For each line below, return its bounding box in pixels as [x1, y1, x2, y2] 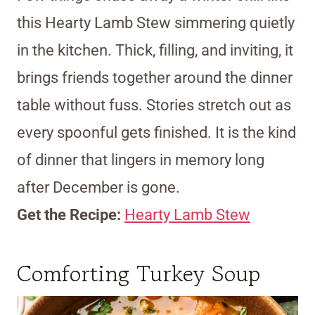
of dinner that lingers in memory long [17, 151, 264, 169]
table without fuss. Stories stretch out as [17, 96, 291, 115]
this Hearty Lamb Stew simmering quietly [17, 14, 295, 32]
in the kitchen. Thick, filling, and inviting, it [17, 41, 293, 60]
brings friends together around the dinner [17, 69, 292, 87]
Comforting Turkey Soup [17, 257, 260, 290]
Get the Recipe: [17, 206, 124, 224]
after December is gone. [17, 179, 180, 197]
